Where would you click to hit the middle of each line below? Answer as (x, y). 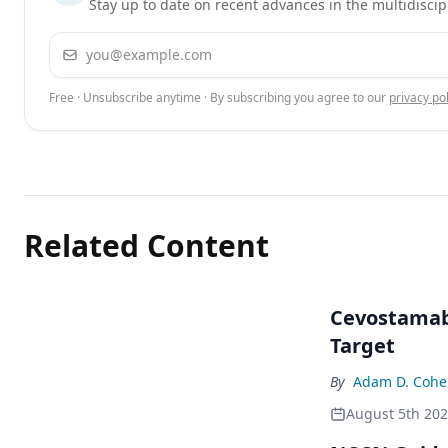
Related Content (146, 245)
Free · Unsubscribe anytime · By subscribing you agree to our (217, 97)
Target (362, 345)
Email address (102, 44)
